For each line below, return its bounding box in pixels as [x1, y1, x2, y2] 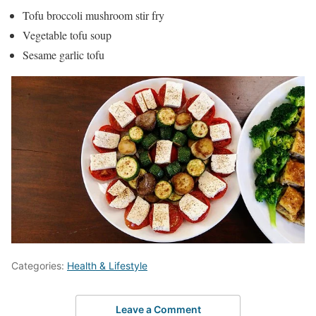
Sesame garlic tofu [23, 47, 104, 63]
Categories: [11, 259, 67, 272]
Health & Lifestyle [67, 259, 147, 272]
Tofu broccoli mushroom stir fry [23, 8, 164, 23]
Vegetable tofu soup [23, 28, 111, 43]
